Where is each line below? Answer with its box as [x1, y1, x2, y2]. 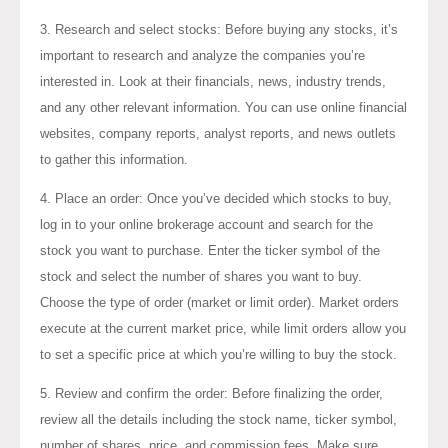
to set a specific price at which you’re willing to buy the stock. [40, 346, 397, 362]
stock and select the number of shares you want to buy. [40, 268, 362, 284]
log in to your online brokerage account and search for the [40, 216, 373, 232]
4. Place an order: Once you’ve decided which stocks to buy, [40, 190, 392, 206]
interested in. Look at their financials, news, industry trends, [40, 73, 386, 89]
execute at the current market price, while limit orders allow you [40, 320, 406, 336]
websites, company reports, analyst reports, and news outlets [40, 125, 396, 141]
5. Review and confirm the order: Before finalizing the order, [40, 385, 383, 401]
